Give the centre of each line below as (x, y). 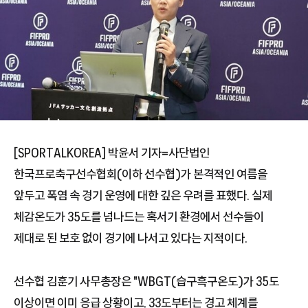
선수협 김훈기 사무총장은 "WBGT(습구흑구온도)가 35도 (146, 282)
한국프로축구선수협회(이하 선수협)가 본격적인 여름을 (141, 174)
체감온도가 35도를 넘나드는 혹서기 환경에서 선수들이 (139, 217)
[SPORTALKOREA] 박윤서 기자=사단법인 (112, 153)
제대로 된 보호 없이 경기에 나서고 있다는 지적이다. (131, 238)
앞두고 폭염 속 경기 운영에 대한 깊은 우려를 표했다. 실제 (143, 196)
